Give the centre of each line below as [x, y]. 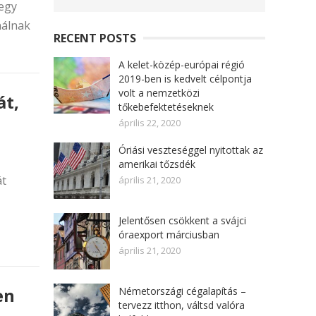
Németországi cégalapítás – [182, 291]
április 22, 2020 [150, 123]
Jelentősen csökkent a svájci [182, 220]
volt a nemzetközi [159, 93]
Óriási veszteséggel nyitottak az [191, 150]
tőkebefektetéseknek [166, 107]
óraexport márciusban [169, 235]
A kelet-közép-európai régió [182, 65]
